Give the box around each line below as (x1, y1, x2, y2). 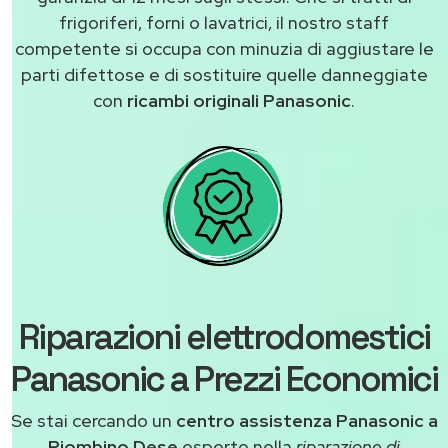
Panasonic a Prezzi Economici (11, 357, 437, 402)
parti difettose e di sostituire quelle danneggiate (20, 63, 428, 87)
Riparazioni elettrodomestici (18, 315, 430, 360)
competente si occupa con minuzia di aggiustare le (14, 37, 434, 61)
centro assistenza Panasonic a (175, 409, 438, 433)
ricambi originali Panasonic (127, 89, 351, 113)
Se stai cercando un (10, 409, 176, 433)
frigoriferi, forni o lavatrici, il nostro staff (59, 11, 389, 35)
